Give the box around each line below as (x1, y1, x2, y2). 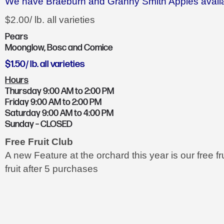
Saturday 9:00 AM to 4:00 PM (5, 108, 113, 119)
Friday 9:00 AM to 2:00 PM (5, 97, 101, 108)
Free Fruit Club (5, 136, 73, 147)
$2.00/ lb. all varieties (5, 14, 95, 25)
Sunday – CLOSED (5, 119, 72, 130)
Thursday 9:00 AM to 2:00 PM (5, 86, 114, 97)
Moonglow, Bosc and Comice (5, 42, 113, 53)
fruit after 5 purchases (5, 163, 98, 174)
